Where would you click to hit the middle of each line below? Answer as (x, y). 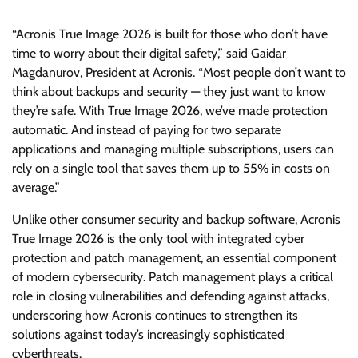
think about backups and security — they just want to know (169, 92)
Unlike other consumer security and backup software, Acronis (176, 220)
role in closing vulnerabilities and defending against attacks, (171, 296)
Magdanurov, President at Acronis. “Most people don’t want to (179, 73)
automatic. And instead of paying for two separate (147, 130)
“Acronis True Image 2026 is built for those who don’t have (170, 34)
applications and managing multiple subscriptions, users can (173, 149)
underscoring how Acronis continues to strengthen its (155, 316)
